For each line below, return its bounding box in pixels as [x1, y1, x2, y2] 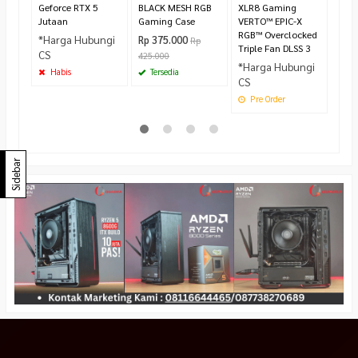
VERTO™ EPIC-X [238, 14, 302, 27]
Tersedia [148, 66, 179, 77]
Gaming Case [138, 14, 195, 27]
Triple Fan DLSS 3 [238, 41, 311, 54]
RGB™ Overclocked [238, 27, 317, 41]
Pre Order [248, 93, 285, 104]
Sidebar [10, 157, 22, 191]
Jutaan [38, 14, 68, 27]
